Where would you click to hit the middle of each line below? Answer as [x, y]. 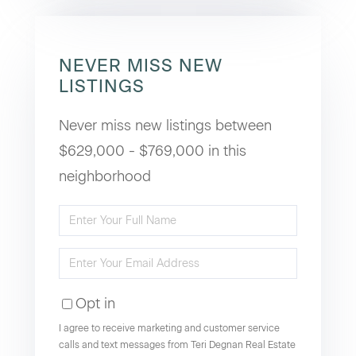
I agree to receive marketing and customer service [169, 328]
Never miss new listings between [165, 126]
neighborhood [105, 176]
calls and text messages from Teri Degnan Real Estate [177, 345]
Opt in [95, 304]
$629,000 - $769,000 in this [153, 151]
